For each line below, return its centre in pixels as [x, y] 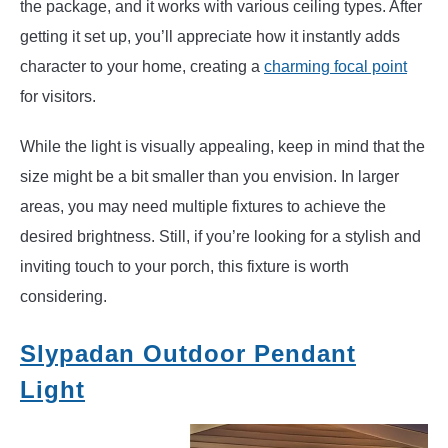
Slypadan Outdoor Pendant [188, 353]
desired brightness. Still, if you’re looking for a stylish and [220, 236]
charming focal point [335, 66]
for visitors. [58, 96]
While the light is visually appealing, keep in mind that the [222, 146]
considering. [63, 296]
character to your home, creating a [142, 66]
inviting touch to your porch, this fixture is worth [184, 266]
